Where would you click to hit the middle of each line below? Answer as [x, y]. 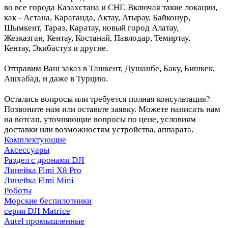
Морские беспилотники [48, 201]
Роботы [18, 190]
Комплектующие [35, 139]
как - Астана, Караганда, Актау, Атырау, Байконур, [97, 17]
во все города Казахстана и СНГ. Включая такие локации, [111, 7]
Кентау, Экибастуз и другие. [57, 48]
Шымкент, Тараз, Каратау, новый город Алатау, [91, 27]
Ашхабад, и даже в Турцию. [57, 78]
